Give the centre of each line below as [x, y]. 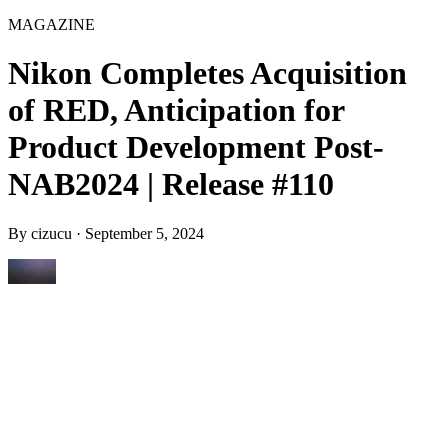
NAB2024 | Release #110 [171, 184]
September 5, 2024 [144, 233]
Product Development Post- [196, 147]
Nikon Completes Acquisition [207, 73]
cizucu [51, 233]
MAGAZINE [51, 24]
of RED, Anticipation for [176, 110]
